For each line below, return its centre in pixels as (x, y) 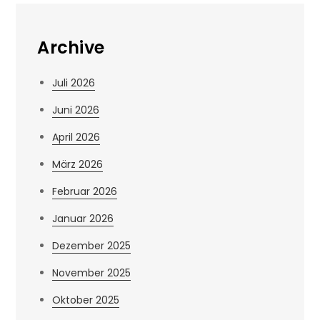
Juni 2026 (76, 110)
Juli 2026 (74, 83)
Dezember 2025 (92, 246)
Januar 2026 (83, 219)
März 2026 (78, 164)
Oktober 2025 (86, 300)
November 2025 (92, 273)
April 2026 (76, 137)
